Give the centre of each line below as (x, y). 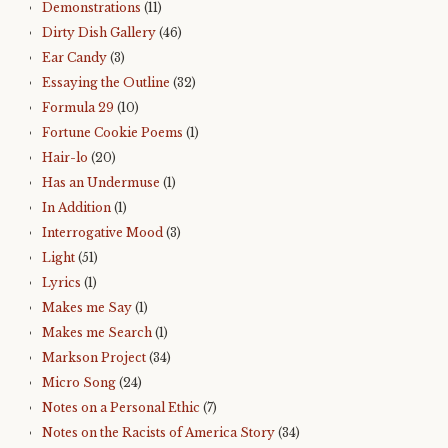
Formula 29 (78, 107)
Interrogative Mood (102, 232)
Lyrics (61, 282)
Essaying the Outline (106, 82)
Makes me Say (87, 307)
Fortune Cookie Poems (112, 132)
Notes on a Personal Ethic (121, 407)
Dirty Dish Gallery (99, 32)
